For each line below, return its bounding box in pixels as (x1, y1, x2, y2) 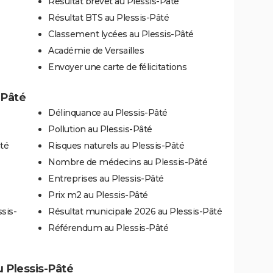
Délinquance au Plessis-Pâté (48, 107, 168, 118)
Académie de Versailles (48, 44, 144, 56)
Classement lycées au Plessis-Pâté (48, 28, 194, 40)
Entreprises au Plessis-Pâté (48, 172, 164, 184)
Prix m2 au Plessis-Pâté (48, 189, 148, 200)
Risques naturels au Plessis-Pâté (48, 140, 184, 151)
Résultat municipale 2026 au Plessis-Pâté (48, 205, 222, 217)
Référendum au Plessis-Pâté (48, 222, 168, 233)
